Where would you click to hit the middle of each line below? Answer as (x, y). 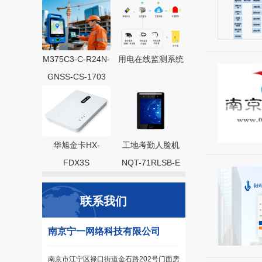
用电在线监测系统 (151, 59)
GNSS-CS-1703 (76, 77)
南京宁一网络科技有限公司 (104, 231)
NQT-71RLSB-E (151, 163)
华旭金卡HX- (76, 145)
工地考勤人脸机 (151, 145)
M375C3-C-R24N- (76, 59)
